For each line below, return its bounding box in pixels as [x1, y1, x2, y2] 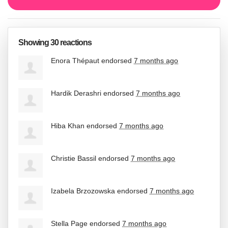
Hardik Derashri [51, 89, 101, 97]
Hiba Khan [51, 121, 84, 130]
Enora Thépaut [51, 56, 99, 65]
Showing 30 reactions [18, 37, 92, 47]
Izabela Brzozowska [51, 186, 115, 195]
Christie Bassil [51, 154, 96, 162]
